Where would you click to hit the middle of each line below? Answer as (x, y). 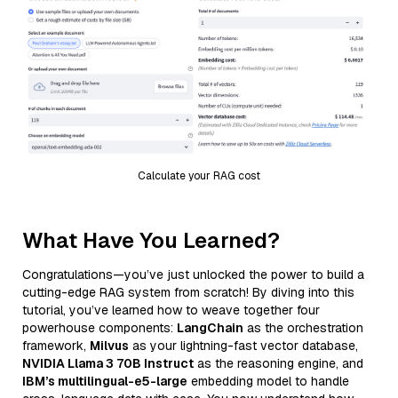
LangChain (210, 327)
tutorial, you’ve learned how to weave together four (171, 310)
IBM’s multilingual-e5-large (105, 381)
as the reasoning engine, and (279, 363)
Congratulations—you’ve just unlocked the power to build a (193, 274)
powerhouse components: (99, 327)
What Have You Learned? (151, 240)
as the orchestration (303, 327)
